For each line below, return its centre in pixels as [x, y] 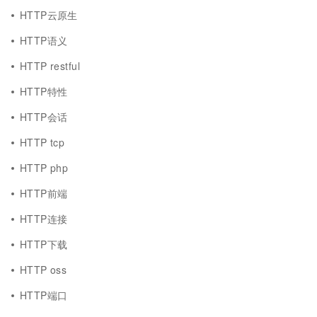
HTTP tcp [42, 142]
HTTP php [44, 168]
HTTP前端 [44, 193]
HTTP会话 [44, 117]
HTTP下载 [44, 244]
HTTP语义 [44, 40]
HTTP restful [50, 66]
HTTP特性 [44, 91]
